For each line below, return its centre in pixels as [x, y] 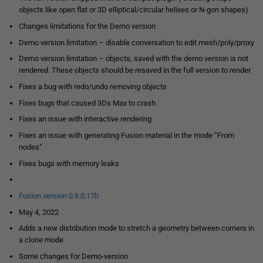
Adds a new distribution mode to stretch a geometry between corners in [136, 228]
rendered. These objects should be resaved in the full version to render [134, 70]
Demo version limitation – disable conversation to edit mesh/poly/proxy [136, 42]
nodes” [30, 147]
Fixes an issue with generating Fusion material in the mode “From [126, 136]
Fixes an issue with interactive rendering [85, 119]
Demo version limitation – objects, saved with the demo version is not [133, 59]
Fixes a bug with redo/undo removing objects [92, 87]
